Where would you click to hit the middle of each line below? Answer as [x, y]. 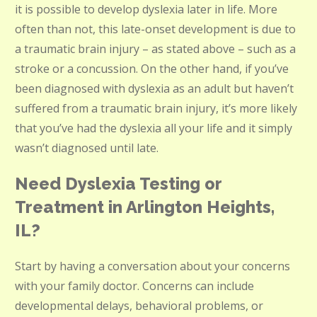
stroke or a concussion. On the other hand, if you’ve [152, 69]
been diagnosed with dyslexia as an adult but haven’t [154, 88]
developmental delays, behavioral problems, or [139, 306]
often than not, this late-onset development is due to [155, 29]
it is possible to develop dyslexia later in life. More [146, 9]
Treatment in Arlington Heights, [145, 207]
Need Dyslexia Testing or [118, 184]
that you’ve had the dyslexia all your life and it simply [154, 128]
